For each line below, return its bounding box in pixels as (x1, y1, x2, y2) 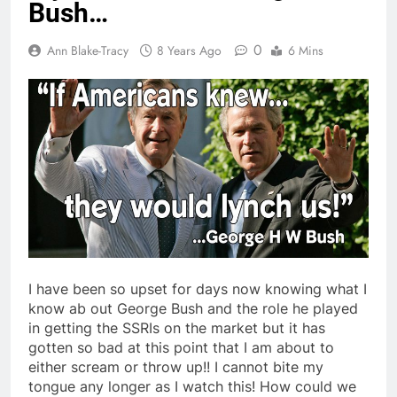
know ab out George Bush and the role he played (28, 300, 358, 318)
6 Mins (288, 41, 323, 59)
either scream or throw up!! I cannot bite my (28, 358, 323, 377)
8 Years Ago (157, 41, 222, 59)
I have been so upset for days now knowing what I (28, 280, 367, 299)
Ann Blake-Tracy (47, 41, 128, 59)
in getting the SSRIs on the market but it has (28, 319, 325, 338)
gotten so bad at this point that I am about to (28, 339, 334, 357)
